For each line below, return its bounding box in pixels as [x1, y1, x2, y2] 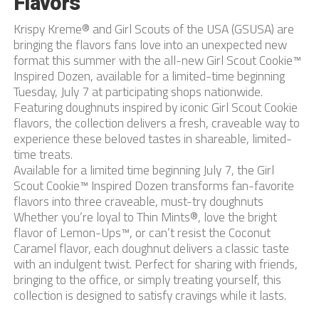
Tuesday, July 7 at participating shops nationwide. [13, 82, 263, 101]
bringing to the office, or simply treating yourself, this [13, 270, 281, 289]
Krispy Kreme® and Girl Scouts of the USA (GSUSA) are [13, 19, 294, 38]
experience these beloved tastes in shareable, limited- [13, 129, 292, 148]
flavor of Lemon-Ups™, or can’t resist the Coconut [13, 223, 271, 242]
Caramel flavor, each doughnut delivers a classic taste [13, 239, 289, 258]
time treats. [13, 145, 73, 164]
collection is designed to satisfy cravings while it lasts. [13, 286, 286, 305]
